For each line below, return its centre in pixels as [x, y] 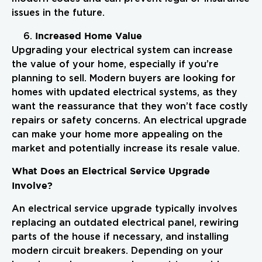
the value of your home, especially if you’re [115, 64]
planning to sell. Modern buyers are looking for [124, 78]
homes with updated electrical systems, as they [125, 92]
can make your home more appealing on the [117, 134]
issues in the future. [58, 13]
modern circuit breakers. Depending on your [118, 251]
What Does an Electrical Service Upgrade [111, 171]
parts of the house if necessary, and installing [120, 237]
